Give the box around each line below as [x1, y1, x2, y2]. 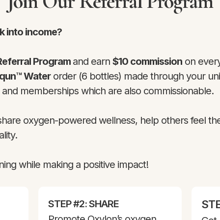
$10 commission [112, 55, 182, 67]
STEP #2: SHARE [48, 198, 119, 210]
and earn [73, 55, 112, 67]
